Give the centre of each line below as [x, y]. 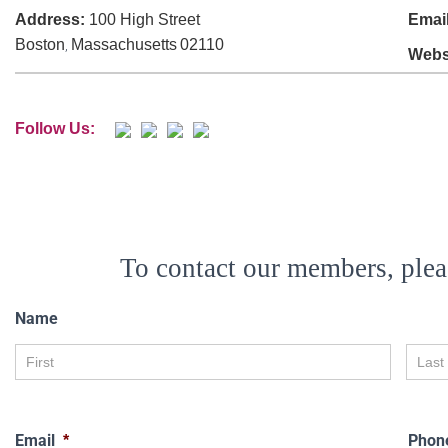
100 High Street [144, 20]
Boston [39, 45]
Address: [51, 20]
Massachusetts [123, 45]
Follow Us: [54, 129]
